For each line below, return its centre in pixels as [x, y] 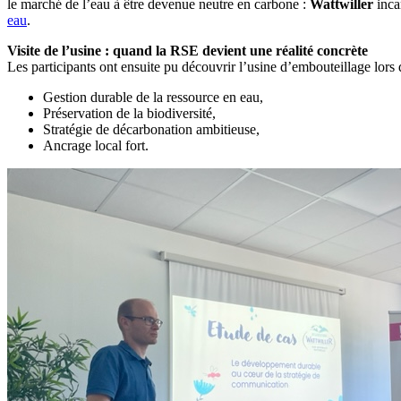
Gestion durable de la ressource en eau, [153, 97]
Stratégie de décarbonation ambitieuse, [151, 129]
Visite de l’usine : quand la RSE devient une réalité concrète [188, 50]
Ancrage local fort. [96, 145]
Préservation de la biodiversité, [129, 113]
